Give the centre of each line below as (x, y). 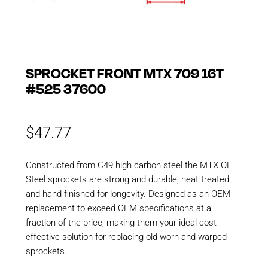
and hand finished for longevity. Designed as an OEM (128, 194)
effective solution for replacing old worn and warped (126, 237)
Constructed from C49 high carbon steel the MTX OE (129, 165)
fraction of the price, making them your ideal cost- (122, 222)
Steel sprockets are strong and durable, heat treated (127, 179)
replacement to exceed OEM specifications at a (118, 208)
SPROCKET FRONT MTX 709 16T (124, 72)
